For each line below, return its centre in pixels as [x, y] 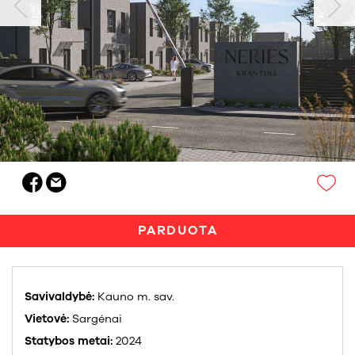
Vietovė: [48, 319]
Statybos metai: [70, 341]
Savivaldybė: [61, 297]
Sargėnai [97, 319]
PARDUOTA [177, 231]
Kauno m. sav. [136, 297]
